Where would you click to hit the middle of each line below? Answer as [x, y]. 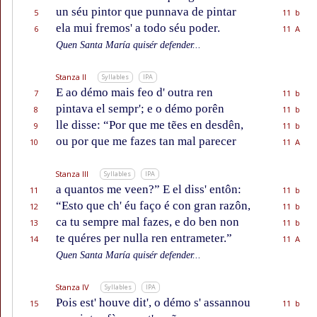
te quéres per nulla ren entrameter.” [144, 238]
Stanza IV [72, 287]
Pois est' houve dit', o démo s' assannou [153, 303]
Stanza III [72, 174]
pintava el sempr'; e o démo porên [140, 109]
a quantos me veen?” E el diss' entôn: [149, 190]
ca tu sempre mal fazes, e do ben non [148, 222]
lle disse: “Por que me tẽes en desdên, [150, 125]
